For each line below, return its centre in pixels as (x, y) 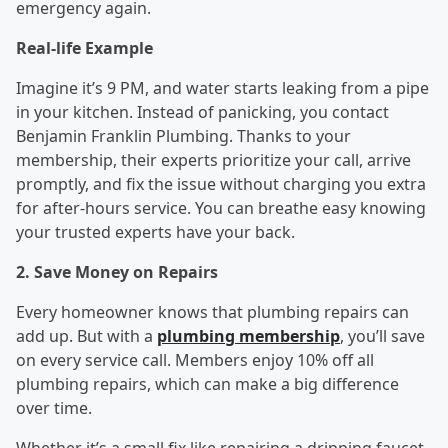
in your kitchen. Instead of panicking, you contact (202, 112)
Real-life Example (84, 48)
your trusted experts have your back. (155, 232)
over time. (54, 408)
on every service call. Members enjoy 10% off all (195, 360)
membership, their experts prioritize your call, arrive (213, 160)
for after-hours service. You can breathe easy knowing (221, 208)
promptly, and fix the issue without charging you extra (221, 184)
